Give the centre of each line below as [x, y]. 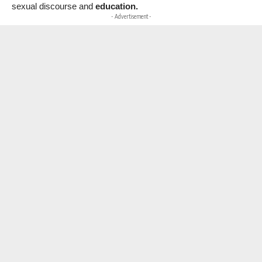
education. [117, 6]
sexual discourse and [54, 6]
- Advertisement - [131, 17]
